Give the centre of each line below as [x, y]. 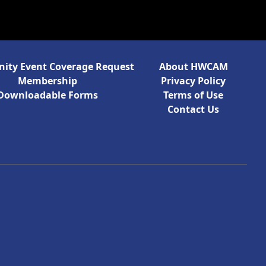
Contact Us [194, 109]
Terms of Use [194, 95]
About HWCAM [193, 66]
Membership [48, 80]
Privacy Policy [194, 80]
